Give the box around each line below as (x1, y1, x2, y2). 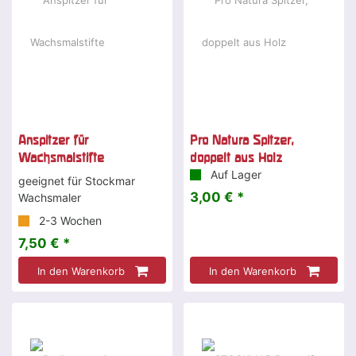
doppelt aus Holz (190, 150, 282, 165)
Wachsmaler (18, 191, 81, 205)
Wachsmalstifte (18, 150, 104, 165)
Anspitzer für (18, 133, 88, 148)
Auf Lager (207, 168, 261, 182)
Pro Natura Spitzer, (190, 133, 294, 148)
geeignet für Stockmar (18, 174, 135, 188)
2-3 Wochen (36, 214, 102, 228)
